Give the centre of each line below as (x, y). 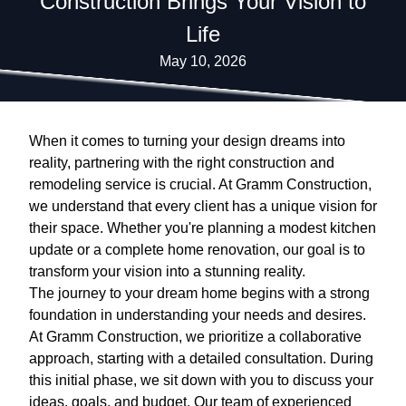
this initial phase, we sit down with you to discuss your (201, 380)
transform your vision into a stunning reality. (167, 271)
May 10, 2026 (203, 61)
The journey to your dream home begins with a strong (199, 293)
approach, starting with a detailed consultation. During (201, 358)
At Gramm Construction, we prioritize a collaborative (195, 337)
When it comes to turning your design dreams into (187, 141)
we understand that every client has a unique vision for (203, 206)
